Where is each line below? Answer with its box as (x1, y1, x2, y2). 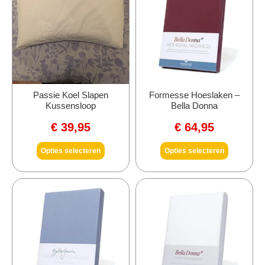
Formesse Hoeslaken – (149, 89, 240, 100)
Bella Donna (171, 100, 218, 111)
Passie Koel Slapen (33, 89, 108, 100)
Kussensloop (46, 100, 96, 111)
